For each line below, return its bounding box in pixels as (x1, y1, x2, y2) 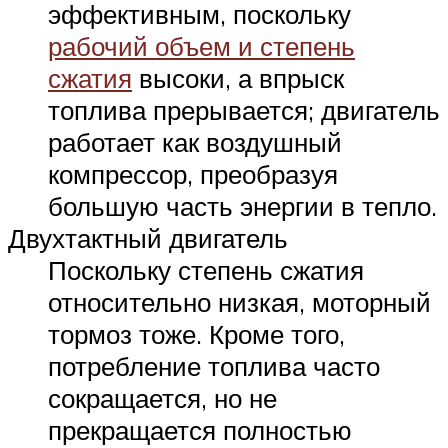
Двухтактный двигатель (8, 222, 288, 255)
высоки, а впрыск (132, 62, 344, 95)
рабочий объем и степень (48, 30, 355, 63)
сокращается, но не (48, 382, 277, 415)
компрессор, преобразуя (48, 158, 338, 191)
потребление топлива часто (48, 350, 380, 383)
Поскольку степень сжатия (48, 254, 364, 287)
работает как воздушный (48, 126, 342, 159)
